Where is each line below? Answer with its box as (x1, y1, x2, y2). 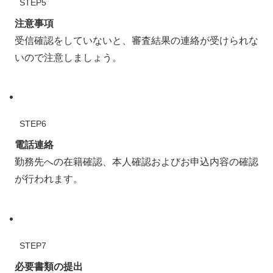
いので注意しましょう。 (15, 52, 122, 63)
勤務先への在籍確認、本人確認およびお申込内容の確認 (15, 157, 258, 168)
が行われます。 (15, 174, 83, 185)
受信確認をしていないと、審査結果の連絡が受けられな (15, 35, 258, 46)
